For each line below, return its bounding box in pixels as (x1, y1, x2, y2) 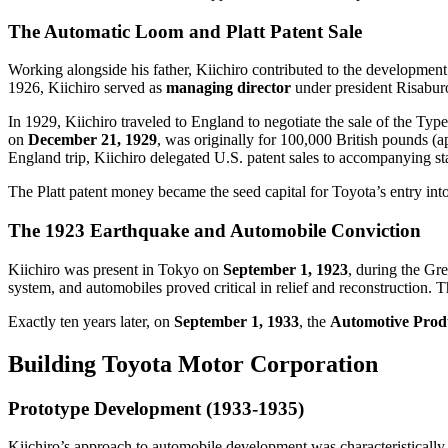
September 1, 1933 (174, 312, 299, 330)
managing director (166, 79, 291, 97)
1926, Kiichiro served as (8, 79, 166, 97)
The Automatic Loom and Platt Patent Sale (8, 20, 362, 42)
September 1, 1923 (223, 260, 348, 278)
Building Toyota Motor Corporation (8, 350, 378, 377)
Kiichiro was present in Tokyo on (8, 260, 223, 278)
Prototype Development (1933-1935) (8, 397, 304, 419)
